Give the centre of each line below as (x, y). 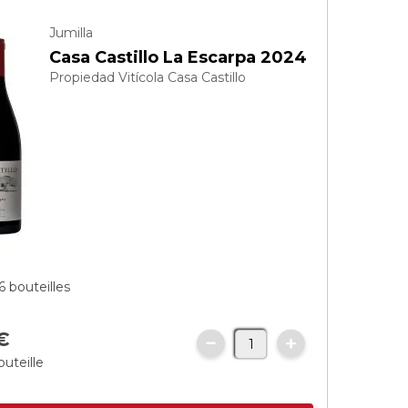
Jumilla (71, 33)
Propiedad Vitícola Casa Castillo (148, 77)
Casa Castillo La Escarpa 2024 (178, 57)
